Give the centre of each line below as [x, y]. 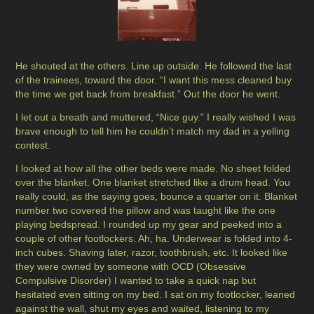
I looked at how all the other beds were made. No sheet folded [153, 169]
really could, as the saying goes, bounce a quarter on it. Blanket [157, 197]
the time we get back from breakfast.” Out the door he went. [148, 94]
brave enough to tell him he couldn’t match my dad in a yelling [153, 131]
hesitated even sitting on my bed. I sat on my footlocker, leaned [156, 295]
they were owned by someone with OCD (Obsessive [131, 267]
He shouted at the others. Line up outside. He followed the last [154, 66]
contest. [33, 145]
